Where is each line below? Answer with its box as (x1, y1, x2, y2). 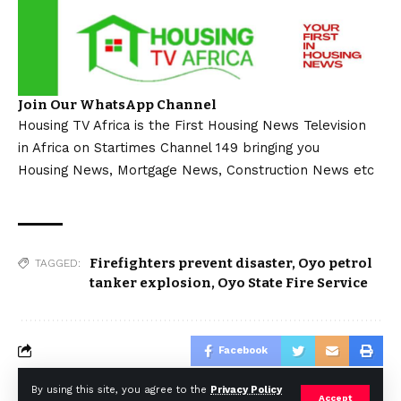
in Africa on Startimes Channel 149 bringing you (18, 139, 320, 156)
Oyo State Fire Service (218, 274, 368, 291)
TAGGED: (35, 256, 81, 269)
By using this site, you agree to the (31, 384, 210, 396)
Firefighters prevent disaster (90, 254, 292, 271)
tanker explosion (90, 274, 211, 291)
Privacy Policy (210, 384, 282, 396)
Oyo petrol (298, 254, 372, 271)
